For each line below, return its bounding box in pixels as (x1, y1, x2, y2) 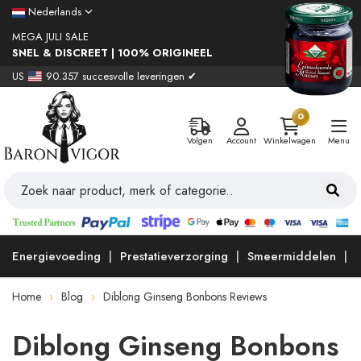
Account (226, 134, 256, 147)
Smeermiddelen (247, 247, 336, 266)
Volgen (187, 134, 213, 147)
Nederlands (25, 4, 85, 19)
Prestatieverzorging (120, 247, 228, 266)
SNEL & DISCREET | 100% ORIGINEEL (12, 45, 213, 60)
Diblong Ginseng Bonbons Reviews (103, 288, 267, 305)
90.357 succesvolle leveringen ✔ (46, 68, 197, 84)
